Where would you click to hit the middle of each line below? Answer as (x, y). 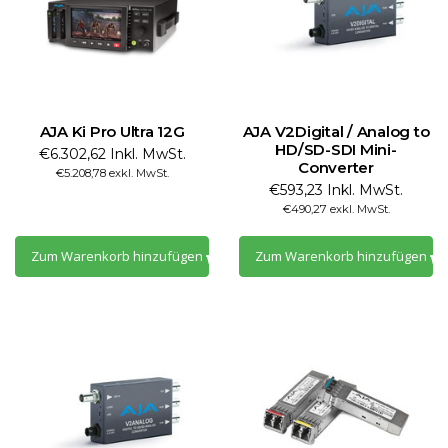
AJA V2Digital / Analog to (336, 131)
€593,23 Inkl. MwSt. (336, 190)
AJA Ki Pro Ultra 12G (112, 131)
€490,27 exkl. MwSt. (336, 209)
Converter (336, 167)
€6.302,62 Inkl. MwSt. (112, 154)
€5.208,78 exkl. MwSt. (112, 173)
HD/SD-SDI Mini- (336, 149)
